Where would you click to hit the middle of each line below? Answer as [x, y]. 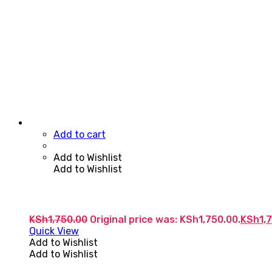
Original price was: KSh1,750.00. [165, 220]
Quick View [54, 231]
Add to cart [80, 135]
